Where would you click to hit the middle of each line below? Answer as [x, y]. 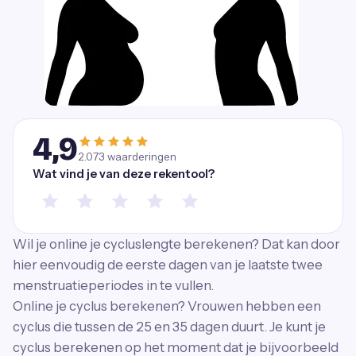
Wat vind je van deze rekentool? [124, 174]
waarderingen [140, 156]
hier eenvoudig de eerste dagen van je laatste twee [168, 265]
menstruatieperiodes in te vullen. [113, 285]
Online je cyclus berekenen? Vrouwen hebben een [167, 306]
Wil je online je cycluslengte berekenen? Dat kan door [176, 244]
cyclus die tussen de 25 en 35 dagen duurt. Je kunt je [169, 327]
